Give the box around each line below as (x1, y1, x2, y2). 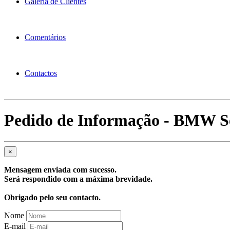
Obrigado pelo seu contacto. (4, 193, 101, 202)
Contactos (25, 69, 57, 78)
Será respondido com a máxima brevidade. (4, 174, 152, 183)
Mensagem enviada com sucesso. (4, 165, 117, 174)
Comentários (25, 33, 66, 42)
